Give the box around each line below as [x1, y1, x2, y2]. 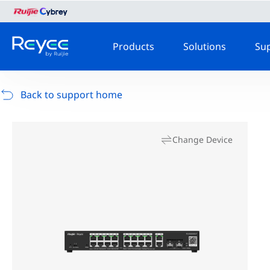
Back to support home [20, 88, 122, 101]
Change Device [172, 134, 233, 145]
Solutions [183, 40, 226, 53]
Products [113, 40, 154, 53]
